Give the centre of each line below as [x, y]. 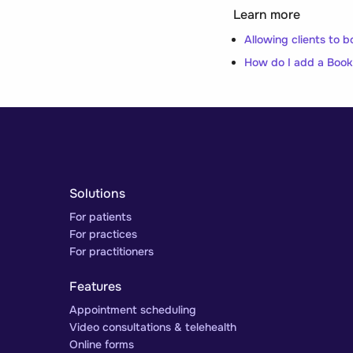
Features [95, 286]
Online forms [102, 344]
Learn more [267, 14]
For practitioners [111, 251]
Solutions [97, 193]
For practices [103, 234]
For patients [100, 216]
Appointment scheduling [133, 309]
